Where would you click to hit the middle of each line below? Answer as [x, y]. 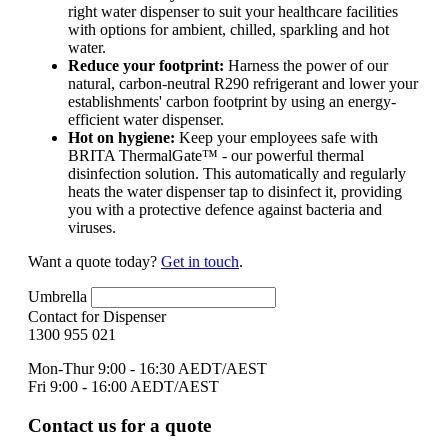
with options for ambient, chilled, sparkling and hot [228, 29]
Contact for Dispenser [97, 316]
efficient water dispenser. [148, 119]
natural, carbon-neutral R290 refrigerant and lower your [243, 83]
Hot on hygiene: [123, 137]
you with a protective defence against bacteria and [225, 209]
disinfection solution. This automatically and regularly [237, 173]
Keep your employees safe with [278, 137]
